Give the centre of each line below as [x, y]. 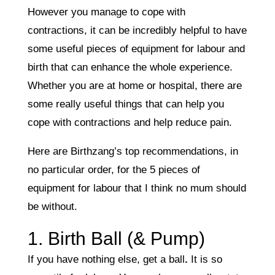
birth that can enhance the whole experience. [130, 67]
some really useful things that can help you [126, 104]
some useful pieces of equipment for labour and [136, 48]
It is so [205, 259]
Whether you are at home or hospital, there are [134, 85]
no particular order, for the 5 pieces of [114, 169]
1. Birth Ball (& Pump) [116, 238]
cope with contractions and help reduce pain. [130, 122]
